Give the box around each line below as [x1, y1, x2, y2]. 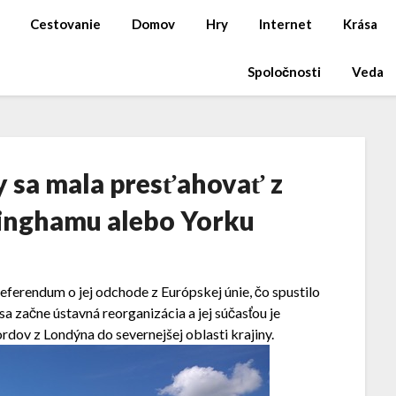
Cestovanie [29, 16, 101, 32]
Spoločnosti [247, 64, 321, 80]
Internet [258, 16, 312, 32]
